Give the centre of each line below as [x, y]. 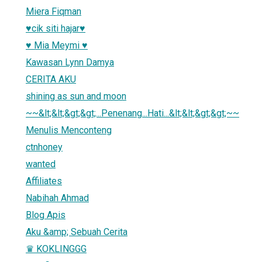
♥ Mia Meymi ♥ [57, 45]
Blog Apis [46, 215]
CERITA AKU [51, 79]
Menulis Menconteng [69, 130]
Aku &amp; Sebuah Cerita [77, 232]
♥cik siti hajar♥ [56, 28]
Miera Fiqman [54, 11]
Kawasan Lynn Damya [70, 62]
